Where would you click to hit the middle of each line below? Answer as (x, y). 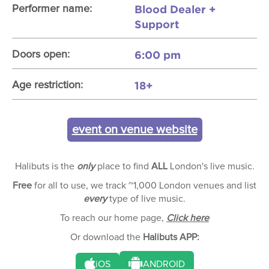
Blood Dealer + (175, 9)
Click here (188, 218)
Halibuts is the (46, 166)
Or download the (106, 237)
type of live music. (146, 199)
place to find (123, 166)
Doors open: (41, 55)
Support (157, 24)
